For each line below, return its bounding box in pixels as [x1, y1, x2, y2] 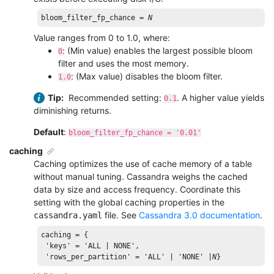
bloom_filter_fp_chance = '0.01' [68, 128, 201, 137]
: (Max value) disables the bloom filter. [71, 70, 223, 81]
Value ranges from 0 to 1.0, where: [34, 32, 170, 43]
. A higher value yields [177, 92, 264, 103]
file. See [102, 209, 139, 220]
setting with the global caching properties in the [34, 196, 224, 207]
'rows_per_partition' [45, 252, 131, 261]
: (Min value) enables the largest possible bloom [62, 45, 253, 56]
